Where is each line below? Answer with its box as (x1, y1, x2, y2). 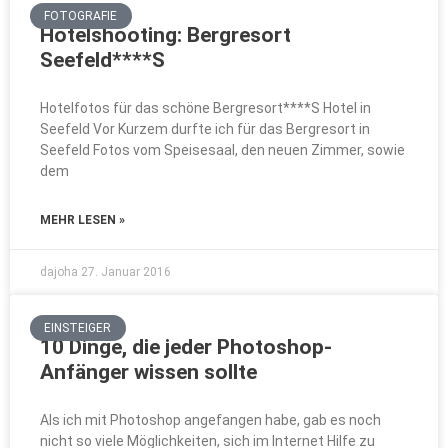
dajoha (40, 265, 81, 279)
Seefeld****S (40, 48, 165, 72)
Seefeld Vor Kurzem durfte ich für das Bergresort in (40, 121, 370, 137)
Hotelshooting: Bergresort (40, 23, 291, 47)
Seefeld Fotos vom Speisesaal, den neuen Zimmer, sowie (40, 142, 405, 158)
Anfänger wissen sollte (40, 360, 257, 384)
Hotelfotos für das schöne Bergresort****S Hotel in (40, 100, 371, 116)
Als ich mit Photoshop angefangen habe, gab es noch (40, 412, 381, 428)
